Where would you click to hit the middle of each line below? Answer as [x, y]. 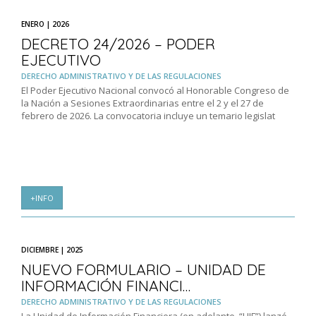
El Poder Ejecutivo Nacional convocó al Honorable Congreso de [155, 91]
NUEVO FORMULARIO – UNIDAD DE [144, 270]
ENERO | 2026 [45, 24]
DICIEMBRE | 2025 [52, 250]
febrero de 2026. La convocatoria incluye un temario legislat [148, 116]
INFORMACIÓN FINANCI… [106, 286]
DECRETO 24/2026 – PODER [118, 44]
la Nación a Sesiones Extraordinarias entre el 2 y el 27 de [142, 103]
